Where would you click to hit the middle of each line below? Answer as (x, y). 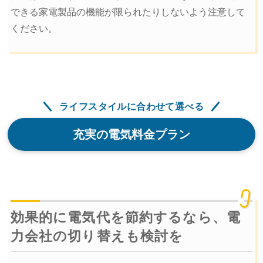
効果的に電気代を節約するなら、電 (126, 217)
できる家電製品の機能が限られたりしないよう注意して (128, 12)
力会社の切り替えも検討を (97, 236)
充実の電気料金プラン (131, 134)
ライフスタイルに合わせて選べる (131, 106)
